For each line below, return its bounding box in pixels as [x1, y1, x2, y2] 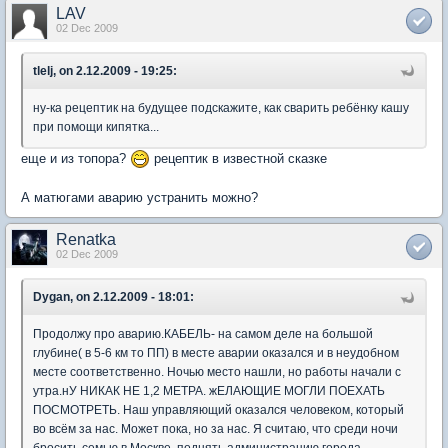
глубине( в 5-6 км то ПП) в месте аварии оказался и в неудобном [33, 346, 399, 361]
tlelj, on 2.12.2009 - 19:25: [33, 63, 177, 78]
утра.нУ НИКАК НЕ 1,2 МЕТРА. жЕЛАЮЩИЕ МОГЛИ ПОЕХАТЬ [33, 384, 385, 399]
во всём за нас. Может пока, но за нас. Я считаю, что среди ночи [33, 422, 398, 437]
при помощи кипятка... [33, 119, 159, 134]
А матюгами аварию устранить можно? [21, 190, 258, 206]
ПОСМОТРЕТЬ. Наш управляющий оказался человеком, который [33, 403, 404, 418]
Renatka [56, 231, 116, 249]
